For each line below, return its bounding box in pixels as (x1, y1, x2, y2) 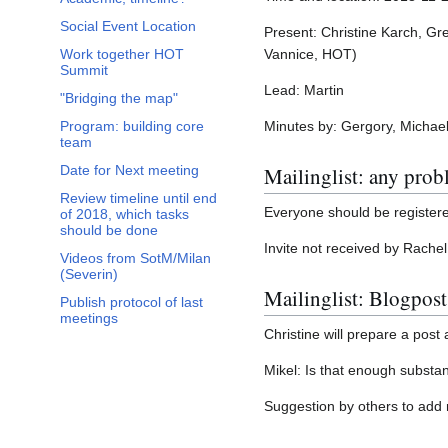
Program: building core (60, 118, 204, 135)
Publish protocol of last (60, 294, 203, 311)
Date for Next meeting (60, 162, 199, 179)
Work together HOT (60, 46, 184, 63)
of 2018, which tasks (60, 206, 189, 223)
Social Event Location (60, 18, 196, 35)
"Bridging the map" (60, 90, 178, 107)
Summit (60, 62, 108, 79)
